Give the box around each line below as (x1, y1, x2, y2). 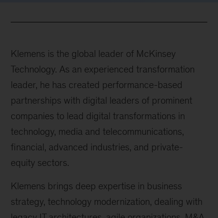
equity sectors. (11, 157, 70, 168)
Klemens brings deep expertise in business (11, 181, 182, 192)
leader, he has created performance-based (11, 79, 183, 91)
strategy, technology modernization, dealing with (11, 196, 203, 207)
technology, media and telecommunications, (11, 126, 184, 137)
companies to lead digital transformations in (11, 110, 185, 122)
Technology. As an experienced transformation (11, 64, 195, 75)
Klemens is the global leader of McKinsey (11, 48, 176, 59)
